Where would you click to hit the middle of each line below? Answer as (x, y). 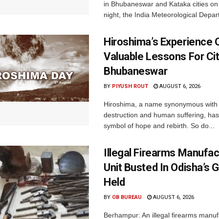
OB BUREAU (127, 197)
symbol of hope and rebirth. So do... (159, 125)
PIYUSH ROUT (130, 86)
